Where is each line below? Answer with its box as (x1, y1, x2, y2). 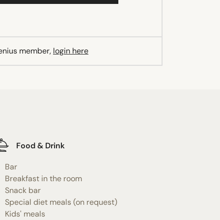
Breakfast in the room (4, 173, 82, 184)
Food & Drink (16, 140, 65, 151)
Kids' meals (4, 208, 45, 219)
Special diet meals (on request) (4, 196, 117, 207)
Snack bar (4, 185, 41, 195)
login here (53, 45, 88, 56)
